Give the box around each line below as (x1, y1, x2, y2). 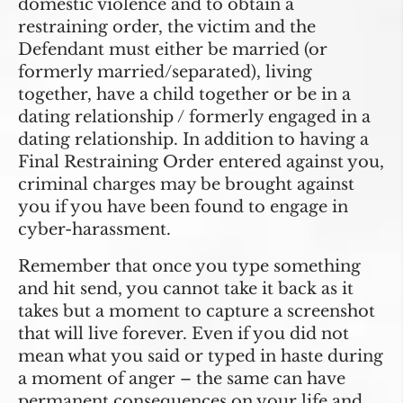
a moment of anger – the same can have (18, 369, 345, 390)
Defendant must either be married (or (18, 40, 327, 60)
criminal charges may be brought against (18, 175, 354, 195)
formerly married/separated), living (18, 62, 312, 83)
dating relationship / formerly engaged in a (18, 107, 371, 128)
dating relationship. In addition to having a (18, 130, 369, 150)
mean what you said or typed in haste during (18, 346, 383, 367)
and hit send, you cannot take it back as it (18, 279, 354, 300)
